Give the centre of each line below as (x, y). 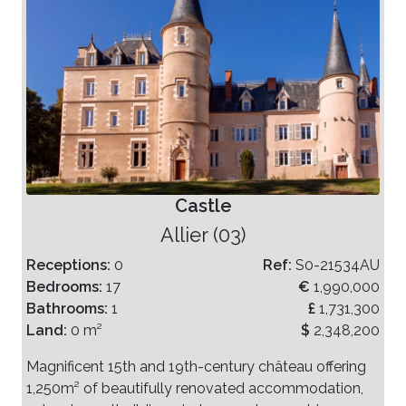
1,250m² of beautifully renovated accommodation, (195, 388)
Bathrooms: (69, 308)
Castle (203, 205)
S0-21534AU (338, 265)
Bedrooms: (66, 286)
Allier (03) (203, 235)
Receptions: (70, 265)
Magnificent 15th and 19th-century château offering (196, 366)
